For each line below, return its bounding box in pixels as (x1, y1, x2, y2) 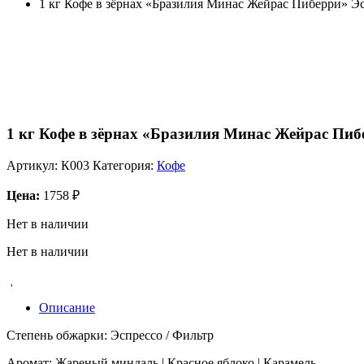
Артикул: (6, 158, 61, 172)
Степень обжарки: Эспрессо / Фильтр (6, 328, 214, 343)
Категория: (93, 158, 157, 172)
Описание (39, 301, 95, 315)
